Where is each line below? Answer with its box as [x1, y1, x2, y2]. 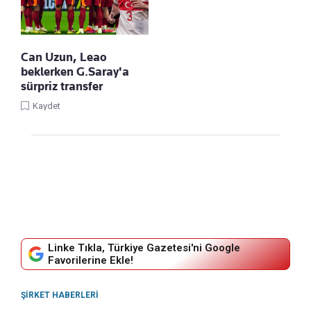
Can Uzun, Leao [21, 50, 107, 65]
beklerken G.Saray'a [21, 65, 129, 79]
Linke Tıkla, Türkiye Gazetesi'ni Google [48, 242, 240, 255]
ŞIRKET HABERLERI [21, 290, 99, 301]
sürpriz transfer [21, 79, 103, 94]
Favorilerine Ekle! [48, 254, 133, 267]
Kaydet [33, 101, 60, 112]
